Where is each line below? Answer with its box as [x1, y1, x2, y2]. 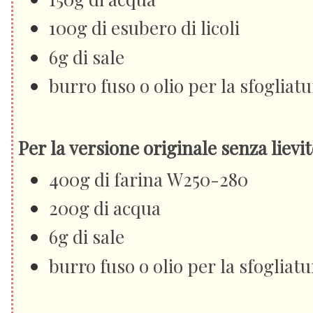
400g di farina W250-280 [48, 166, 248, 191]
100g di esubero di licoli [48, 15, 240, 41]
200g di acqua [48, 195, 161, 220]
